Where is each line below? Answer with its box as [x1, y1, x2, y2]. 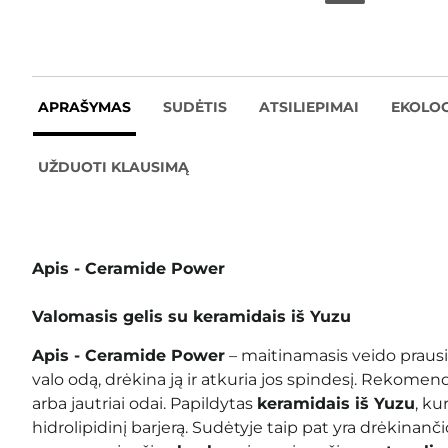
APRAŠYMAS [38, 97, 131, 116]
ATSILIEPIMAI [259, 97, 359, 116]
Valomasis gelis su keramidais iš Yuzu [32, 306, 351, 326]
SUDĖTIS [163, 97, 227, 116]
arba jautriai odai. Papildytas [32, 393, 257, 413]
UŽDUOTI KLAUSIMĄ [38, 157, 189, 176]
